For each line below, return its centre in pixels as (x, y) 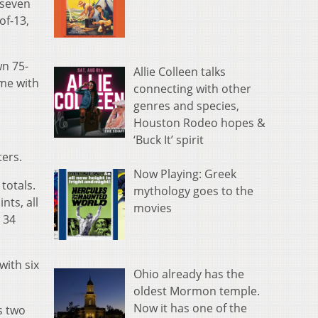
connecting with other (192, 88)
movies (153, 208)
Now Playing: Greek (185, 174)
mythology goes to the (193, 191)
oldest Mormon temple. (197, 291)
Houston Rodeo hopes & (199, 122)
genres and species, (186, 105)
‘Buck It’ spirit (169, 139)
